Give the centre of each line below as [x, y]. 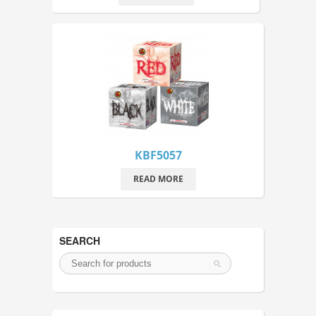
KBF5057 [158, 155]
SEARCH [80, 240]
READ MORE [158, 178]
